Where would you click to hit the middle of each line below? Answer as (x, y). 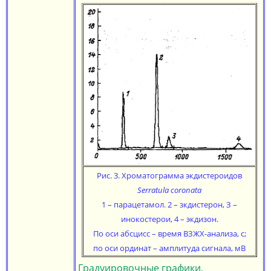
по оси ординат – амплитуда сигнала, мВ (169, 248)
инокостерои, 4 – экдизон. (169, 219)
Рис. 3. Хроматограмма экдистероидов (169, 175)
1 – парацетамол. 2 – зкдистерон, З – (169, 204)
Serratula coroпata (169, 190)
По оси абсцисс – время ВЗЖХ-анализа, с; (169, 233)
